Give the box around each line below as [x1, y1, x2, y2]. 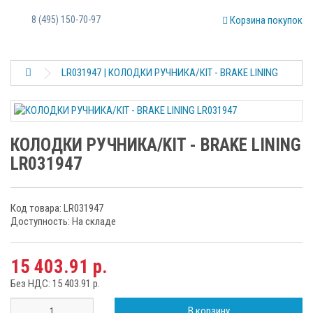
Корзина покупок [230, 14, 303, 27]
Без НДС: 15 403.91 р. [10, 277, 100, 290]
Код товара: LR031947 [10, 202, 103, 214]
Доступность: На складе [10, 215, 116, 228]
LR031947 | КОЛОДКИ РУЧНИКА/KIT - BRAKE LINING [61, 66, 278, 79]
